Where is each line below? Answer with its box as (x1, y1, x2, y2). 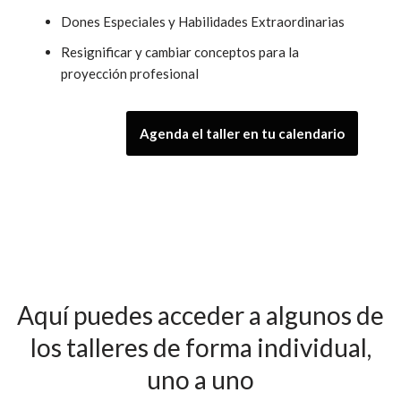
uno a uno (147, 364, 254, 396)
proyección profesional (61, 65, 200, 82)
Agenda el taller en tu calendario (139, 125, 345, 142)
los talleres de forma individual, (30, 332, 371, 363)
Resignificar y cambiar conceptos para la (61, 44, 300, 61)
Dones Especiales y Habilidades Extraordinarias (61, 13, 348, 30)
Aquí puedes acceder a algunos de (17, 300, 384, 331)
